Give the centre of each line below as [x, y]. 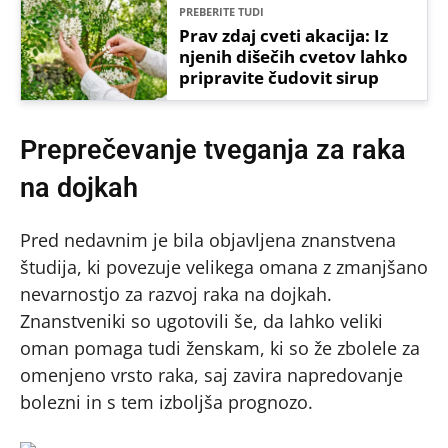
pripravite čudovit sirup [279, 78]
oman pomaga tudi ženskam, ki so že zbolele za [220, 348]
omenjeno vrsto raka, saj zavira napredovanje [211, 375]
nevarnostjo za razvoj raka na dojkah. [176, 294]
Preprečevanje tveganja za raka [213, 150]
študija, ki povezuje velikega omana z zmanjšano [224, 267]
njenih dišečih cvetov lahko [294, 57]
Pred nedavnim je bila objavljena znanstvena [208, 240]
